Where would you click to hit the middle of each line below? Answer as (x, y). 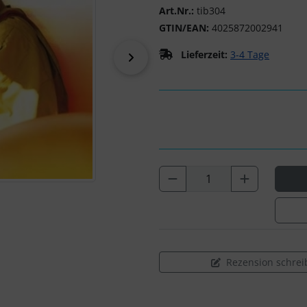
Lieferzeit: (204, 54)
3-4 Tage (250, 54)
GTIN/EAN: (184, 27)
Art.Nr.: (176, 10)
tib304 (211, 10)
